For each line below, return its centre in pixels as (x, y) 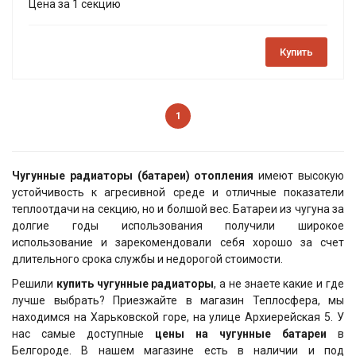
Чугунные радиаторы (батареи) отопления (135, 176)
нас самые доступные (83, 334)
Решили (34, 284)
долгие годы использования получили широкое (178, 226)
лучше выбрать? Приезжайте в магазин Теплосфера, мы (178, 301)
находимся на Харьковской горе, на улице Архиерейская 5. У (178, 317)
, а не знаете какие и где (279, 284)
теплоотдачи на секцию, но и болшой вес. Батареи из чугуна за (178, 209)
